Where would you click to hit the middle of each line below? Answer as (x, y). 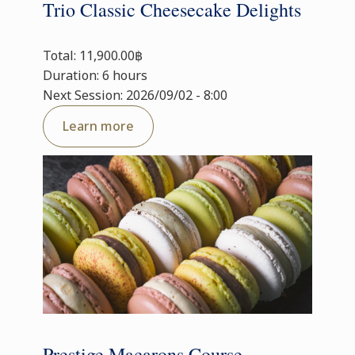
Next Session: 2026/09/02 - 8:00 (135, 95)
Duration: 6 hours (95, 75)
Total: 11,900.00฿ (93, 55)
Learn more (98, 126)
